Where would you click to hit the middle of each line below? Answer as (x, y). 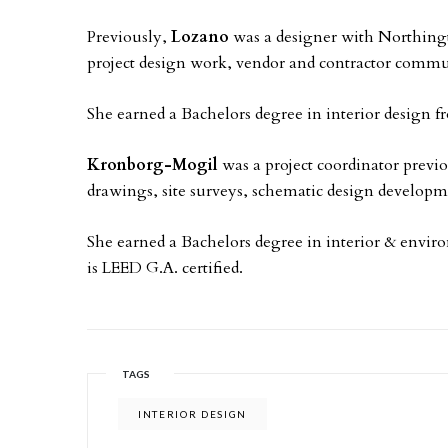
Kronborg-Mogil (152, 165)
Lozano (200, 37)
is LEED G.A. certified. (165, 268)
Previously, (129, 37)
